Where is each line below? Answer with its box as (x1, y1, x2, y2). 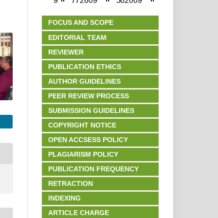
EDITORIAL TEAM (48, 34, 107, 42)
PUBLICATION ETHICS (48, 63, 121, 71)
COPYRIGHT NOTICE (48, 121, 116, 129)
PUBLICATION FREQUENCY (48, 165, 139, 173)
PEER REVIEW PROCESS (48, 92, 129, 100)
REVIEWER (48, 48, 84, 56)
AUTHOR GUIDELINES (42, 77, 121, 86)
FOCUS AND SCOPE (48, 18, 113, 27)
